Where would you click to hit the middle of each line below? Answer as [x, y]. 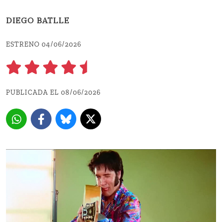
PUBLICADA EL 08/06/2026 [53, 93]
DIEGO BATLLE [38, 22]
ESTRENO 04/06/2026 [44, 45]
